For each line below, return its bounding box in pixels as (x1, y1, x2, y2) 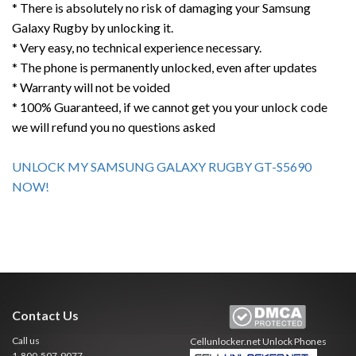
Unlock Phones (262, 335, 327, 347)
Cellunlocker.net (190, 335, 261, 347)
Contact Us (12, 308, 79, 323)
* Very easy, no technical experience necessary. (12, 40, 261, 55)
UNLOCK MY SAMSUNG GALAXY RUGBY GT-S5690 (12, 159, 311, 174)
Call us (12, 335, 40, 346)
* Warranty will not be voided (12, 79, 170, 95)
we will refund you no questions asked (12, 119, 215, 134)
